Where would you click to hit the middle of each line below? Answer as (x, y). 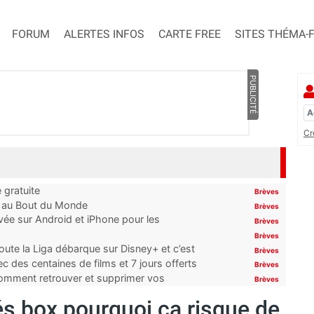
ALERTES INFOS (104, 34)
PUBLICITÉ (253, 95)
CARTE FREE (190, 34)
